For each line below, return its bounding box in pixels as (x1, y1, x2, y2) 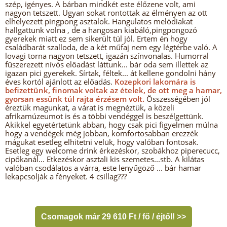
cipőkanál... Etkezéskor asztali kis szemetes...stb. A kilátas (5, 154, 204, 164)
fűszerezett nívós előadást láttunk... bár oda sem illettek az (5, 59, 208, 69)
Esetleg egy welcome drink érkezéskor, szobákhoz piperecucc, (5, 145, 220, 156)
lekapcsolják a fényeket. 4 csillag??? (5, 171, 127, 181)
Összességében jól (144, 94, 210, 104)
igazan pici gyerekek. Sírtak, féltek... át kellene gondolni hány (5, 68, 216, 78)
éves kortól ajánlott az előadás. (5, 77, 112, 87)
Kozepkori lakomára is (112, 77, 196, 87)
